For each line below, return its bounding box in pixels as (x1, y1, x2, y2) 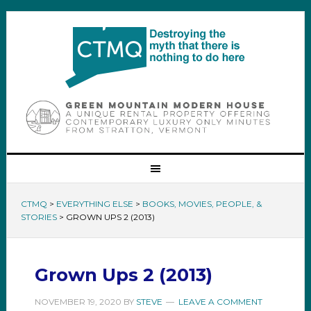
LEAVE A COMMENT (178, 296, 262, 307)
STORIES (20, 211, 57, 222)
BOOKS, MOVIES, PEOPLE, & (142, 198, 262, 209)
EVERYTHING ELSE (56, 198, 133, 209)
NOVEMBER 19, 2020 (34, 296, 121, 307)
